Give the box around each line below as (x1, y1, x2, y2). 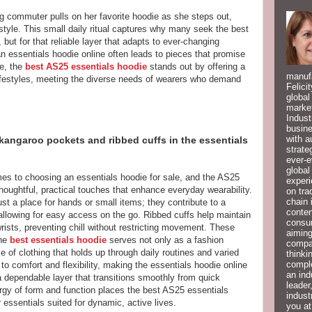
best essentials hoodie (10, 235, 107, 246)
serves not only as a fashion (107, 235, 224, 246)
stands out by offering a (147, 61, 245, 72)
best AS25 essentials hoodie (25, 61, 147, 72)
